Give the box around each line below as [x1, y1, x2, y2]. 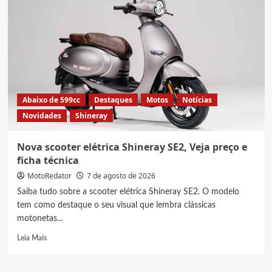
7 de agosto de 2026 [86, 170, 155, 181]
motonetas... [16, 214, 63, 223]
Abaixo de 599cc [22, 94, 80, 105]
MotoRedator [27, 170, 72, 181]
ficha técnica [16, 153, 79, 167]
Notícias [182, 94, 212, 105]
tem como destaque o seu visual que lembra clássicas [16, 200, 216, 209]
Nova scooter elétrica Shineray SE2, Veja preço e [16, 140, 247, 154]
